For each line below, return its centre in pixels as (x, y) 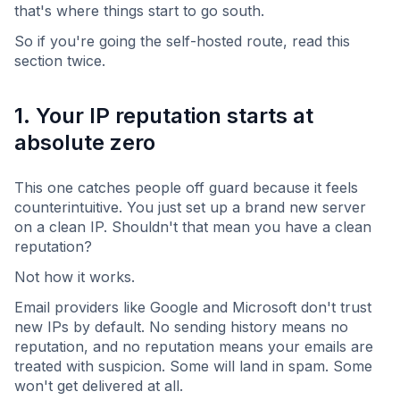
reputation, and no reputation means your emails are (194, 347)
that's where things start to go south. (139, 11)
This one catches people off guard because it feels (186, 188)
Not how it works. (75, 277)
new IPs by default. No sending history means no (181, 327)
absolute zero (85, 143)
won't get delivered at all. (99, 386)
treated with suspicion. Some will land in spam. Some (193, 367)
